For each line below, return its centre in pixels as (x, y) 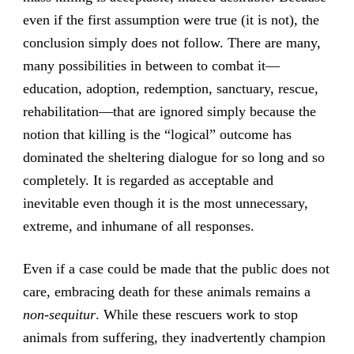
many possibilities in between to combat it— (151, 66)
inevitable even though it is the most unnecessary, (165, 203)
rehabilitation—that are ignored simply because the (169, 112)
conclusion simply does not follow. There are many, (171, 43)
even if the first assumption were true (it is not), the (171, 20)
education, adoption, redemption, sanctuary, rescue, (170, 89)
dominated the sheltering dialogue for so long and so (173, 158)
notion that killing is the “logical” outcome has (157, 135)
